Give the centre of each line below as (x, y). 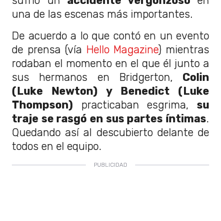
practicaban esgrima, (135, 105)
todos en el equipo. (57, 146)
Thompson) (42, 105)
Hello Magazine (122, 49)
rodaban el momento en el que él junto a (110, 63)
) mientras (184, 49)
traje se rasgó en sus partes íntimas (109, 118)
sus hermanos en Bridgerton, (97, 77)
